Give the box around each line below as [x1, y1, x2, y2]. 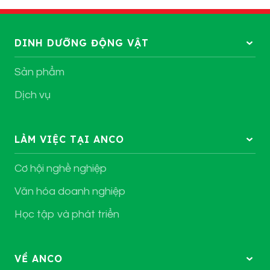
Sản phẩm [14, 66, 64, 78]
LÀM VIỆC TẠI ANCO [14, 133, 124, 146]
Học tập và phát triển [14, 209, 119, 221]
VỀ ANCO [14, 253, 63, 265]
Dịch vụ [14, 89, 51, 101]
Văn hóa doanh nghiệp [14, 186, 125, 198]
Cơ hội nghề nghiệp [14, 163, 107, 175]
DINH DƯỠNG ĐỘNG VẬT [14, 37, 149, 49]
